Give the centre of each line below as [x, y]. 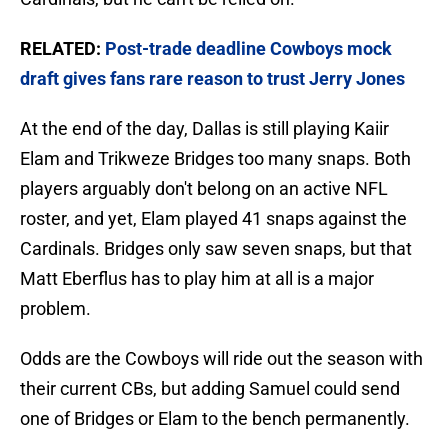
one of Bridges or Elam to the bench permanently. [215, 419]
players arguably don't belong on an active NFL [204, 189]
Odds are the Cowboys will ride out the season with [221, 359]
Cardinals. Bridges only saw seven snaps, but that [216, 249]
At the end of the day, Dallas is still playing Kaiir [204, 129]
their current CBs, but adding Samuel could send [210, 389]
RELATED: [60, 49]
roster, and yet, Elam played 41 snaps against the [213, 219]
